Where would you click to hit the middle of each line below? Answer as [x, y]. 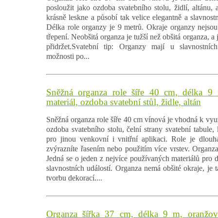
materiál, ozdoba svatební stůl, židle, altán [124, 102]
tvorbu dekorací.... [74, 178]
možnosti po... [68, 56]
